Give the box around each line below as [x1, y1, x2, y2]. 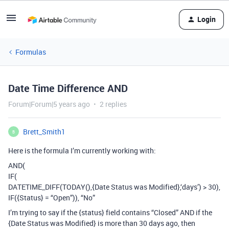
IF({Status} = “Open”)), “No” [8, 193, 95, 202]
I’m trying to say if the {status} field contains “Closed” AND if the [8, 208, 212, 217]
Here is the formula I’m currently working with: [8, 146, 156, 155]
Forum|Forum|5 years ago [8, 99, 90, 109]
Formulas [15, 47, 46, 57]
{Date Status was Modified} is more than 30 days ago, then [8, 218, 195, 228]
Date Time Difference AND [8, 81, 128, 95]
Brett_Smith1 [23, 127, 65, 136]
